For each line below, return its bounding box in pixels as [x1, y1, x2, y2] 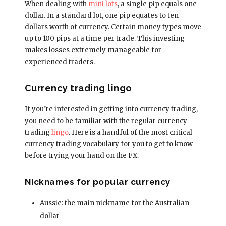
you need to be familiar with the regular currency [24, 116, 187, 125]
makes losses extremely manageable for [24, 45, 161, 54]
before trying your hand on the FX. [24, 151, 139, 160]
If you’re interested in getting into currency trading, [24, 104, 198, 114]
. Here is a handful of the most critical [68, 128, 192, 137]
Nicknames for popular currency [24, 176, 171, 187]
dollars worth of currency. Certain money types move [24, 22, 201, 31]
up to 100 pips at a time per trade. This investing [24, 34, 185, 43]
